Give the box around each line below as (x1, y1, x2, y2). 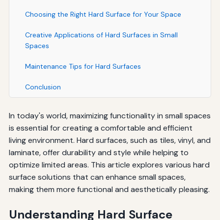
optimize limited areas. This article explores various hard (8, 159, 210, 170)
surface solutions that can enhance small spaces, (8, 171, 186, 182)
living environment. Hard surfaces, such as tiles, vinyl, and (8, 135, 211, 145)
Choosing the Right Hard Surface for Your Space (25, 9, 181, 19)
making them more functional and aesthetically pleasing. (8, 184, 210, 194)
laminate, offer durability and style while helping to (8, 147, 189, 158)
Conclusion (25, 82, 61, 91)
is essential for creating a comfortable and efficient (8, 122, 192, 133)
